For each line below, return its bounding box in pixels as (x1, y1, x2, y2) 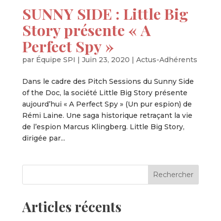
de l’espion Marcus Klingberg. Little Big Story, (22, 122, 184, 131)
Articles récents (22, 197, 121, 216)
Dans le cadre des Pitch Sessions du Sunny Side (22, 76, 194, 86)
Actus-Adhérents (136, 55, 197, 64)
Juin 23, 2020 (81, 55, 130, 64)
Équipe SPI (36, 55, 75, 64)
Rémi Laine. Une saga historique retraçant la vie (22, 110, 192, 120)
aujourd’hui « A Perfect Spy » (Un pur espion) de (22, 99, 192, 109)
